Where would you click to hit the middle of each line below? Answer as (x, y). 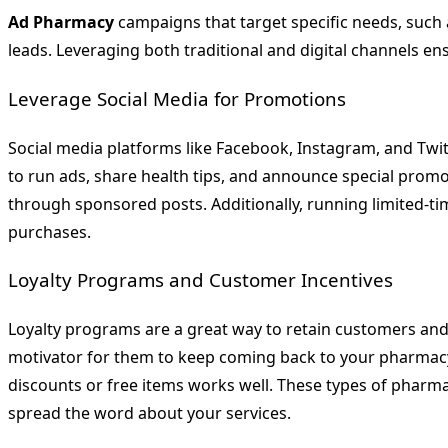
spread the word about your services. (149, 413)
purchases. (49, 231)
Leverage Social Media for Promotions (177, 98)
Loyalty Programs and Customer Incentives (200, 280)
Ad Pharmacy (61, 22)
